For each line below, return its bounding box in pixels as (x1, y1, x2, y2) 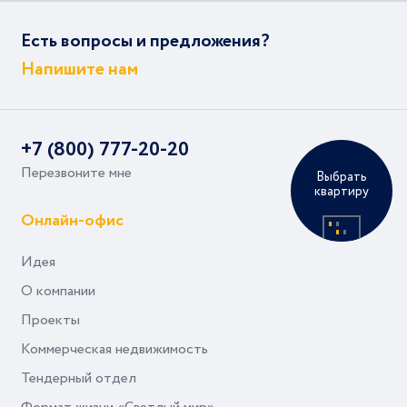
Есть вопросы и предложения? (21, 28, 270, 55)
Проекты (21, 310, 80, 331)
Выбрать (316, 168, 367, 187)
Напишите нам (21, 56, 138, 83)
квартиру (314, 183, 369, 202)
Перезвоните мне (21, 163, 132, 184)
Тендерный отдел (21, 368, 136, 389)
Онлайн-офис (21, 209, 124, 233)
